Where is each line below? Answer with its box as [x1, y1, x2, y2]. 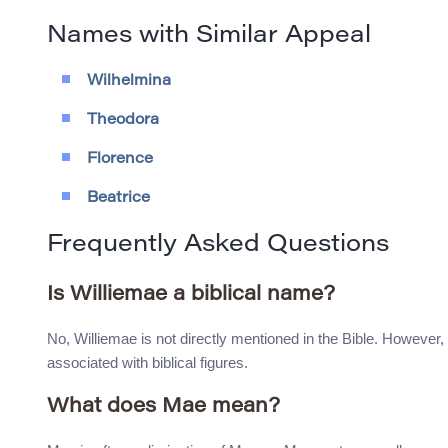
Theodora [87, 113, 159, 129]
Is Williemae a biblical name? [47, 285, 335, 306]
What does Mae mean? [47, 397, 280, 418]
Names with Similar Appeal [47, 24, 371, 49]
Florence [87, 152, 153, 168]
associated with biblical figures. [47, 354, 248, 372]
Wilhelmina [87, 74, 171, 90]
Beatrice [87, 191, 150, 207]
